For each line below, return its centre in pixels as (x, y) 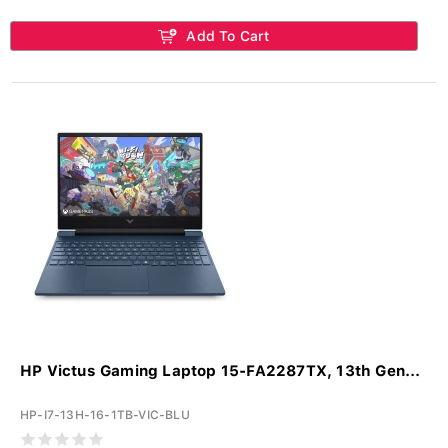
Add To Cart (226, 35)
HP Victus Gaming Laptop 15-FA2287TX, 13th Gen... (220, 370)
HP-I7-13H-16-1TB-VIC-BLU (105, 414)
